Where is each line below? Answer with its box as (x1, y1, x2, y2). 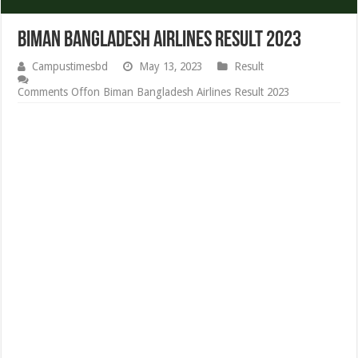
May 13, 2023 (139, 60, 203, 74)
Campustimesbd (32, 60, 109, 74)
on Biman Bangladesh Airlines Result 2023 (87, 86, 290, 99)
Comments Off (18, 86, 88, 99)
